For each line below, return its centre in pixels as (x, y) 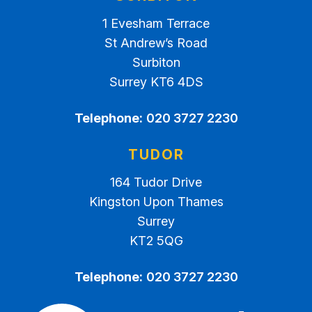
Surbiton (156, 62)
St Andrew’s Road (156, 43)
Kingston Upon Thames (156, 202)
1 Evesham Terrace (156, 23)
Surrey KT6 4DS (156, 82)
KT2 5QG (156, 241)
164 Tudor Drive (156, 182)
